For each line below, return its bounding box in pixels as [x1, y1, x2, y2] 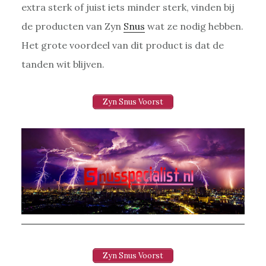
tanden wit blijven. [21, 58, 104, 70]
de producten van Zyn [21, 20, 123, 32]
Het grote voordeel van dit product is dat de [21, 39, 224, 51]
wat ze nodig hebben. [144, 20, 243, 32]
